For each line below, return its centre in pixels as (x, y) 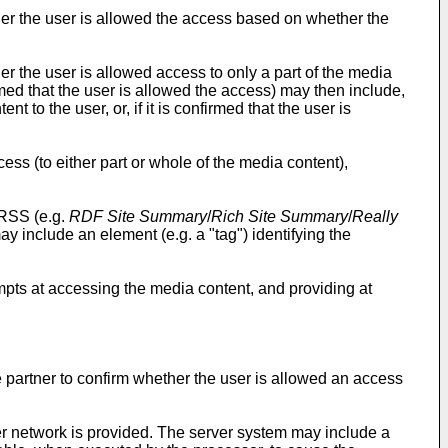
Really (375, 216)
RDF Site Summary (138, 216)
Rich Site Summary (279, 216)
